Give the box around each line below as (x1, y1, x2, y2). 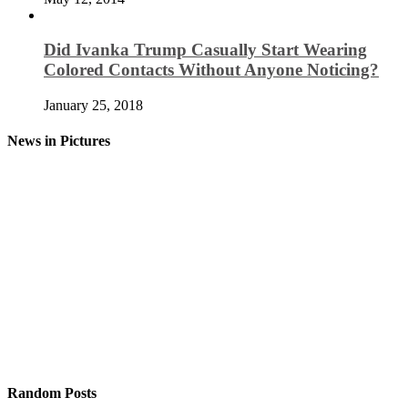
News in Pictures (7, 133, 110, 149)
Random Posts (7, 384, 97, 401)
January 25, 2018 (44, 97, 143, 114)
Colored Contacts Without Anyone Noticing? (44, 60, 379, 80)
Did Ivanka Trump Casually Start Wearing (44, 40, 367, 60)
